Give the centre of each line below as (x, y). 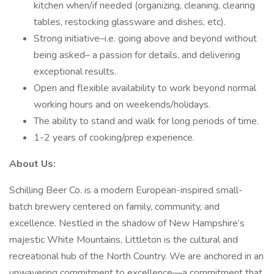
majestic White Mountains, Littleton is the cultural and (124, 240)
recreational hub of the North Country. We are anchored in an (136, 256)
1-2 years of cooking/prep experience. (114, 138)
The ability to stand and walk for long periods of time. (146, 121)
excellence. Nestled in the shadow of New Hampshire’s (127, 223)
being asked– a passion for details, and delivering (137, 55)
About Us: (34, 164)
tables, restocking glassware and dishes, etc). (130, 22)
